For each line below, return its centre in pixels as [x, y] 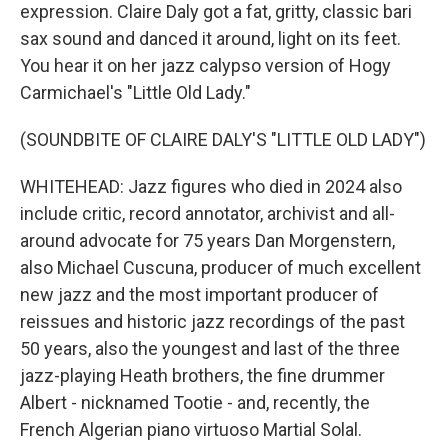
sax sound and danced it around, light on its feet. [210, 39]
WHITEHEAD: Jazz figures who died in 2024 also [211, 187]
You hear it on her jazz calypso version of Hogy [205, 66]
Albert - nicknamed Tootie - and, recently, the [195, 403]
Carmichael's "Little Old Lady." [135, 93]
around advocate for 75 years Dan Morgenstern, [207, 241]
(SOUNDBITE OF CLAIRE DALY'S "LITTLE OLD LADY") [223, 140]
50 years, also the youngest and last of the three [210, 349]
